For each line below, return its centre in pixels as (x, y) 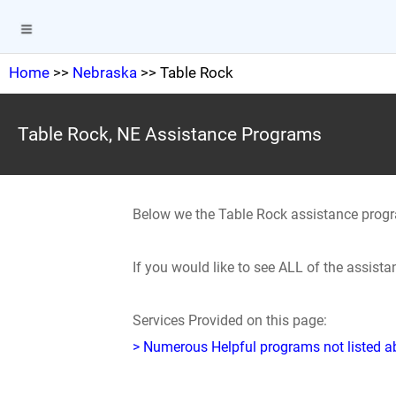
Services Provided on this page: (230, 320)
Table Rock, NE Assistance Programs (170, 134)
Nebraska (105, 72)
